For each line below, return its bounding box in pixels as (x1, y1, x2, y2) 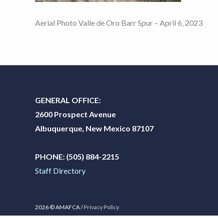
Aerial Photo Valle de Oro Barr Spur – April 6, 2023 (35, 18, 202, 27)
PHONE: (35, 151, 65, 161)
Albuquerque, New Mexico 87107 (35, 123, 154, 133)
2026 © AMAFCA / (35, 203, 84, 211)
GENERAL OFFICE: (35, 95, 102, 105)
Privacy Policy (84, 203, 119, 211)
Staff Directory (35, 165, 86, 175)
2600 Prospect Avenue (35, 109, 116, 119)
